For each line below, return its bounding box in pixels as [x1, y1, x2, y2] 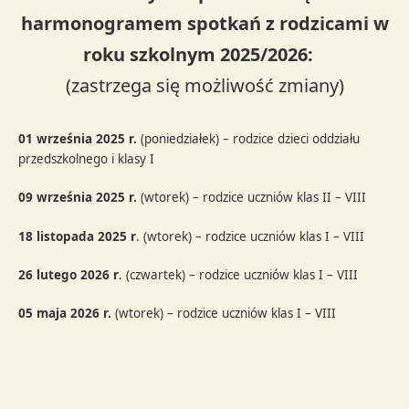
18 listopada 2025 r [18, 227, 137, 245]
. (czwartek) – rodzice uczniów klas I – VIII [119, 266, 359, 283]
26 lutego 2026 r [18, 266, 120, 283]
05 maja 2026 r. [18, 305, 112, 322]
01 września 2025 [18, 131, 126, 148]
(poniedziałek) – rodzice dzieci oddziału [141, 131, 361, 148]
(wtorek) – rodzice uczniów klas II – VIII [137, 189, 367, 206]
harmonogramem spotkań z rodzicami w [20, 11, 389, 37]
